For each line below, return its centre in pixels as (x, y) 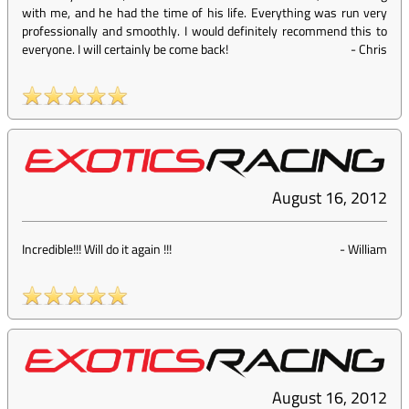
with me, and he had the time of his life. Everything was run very (204, 13)
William (367, 249)
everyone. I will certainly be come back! (125, 49)
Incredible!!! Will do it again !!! (97, 249)
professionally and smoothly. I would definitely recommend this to (204, 31)
